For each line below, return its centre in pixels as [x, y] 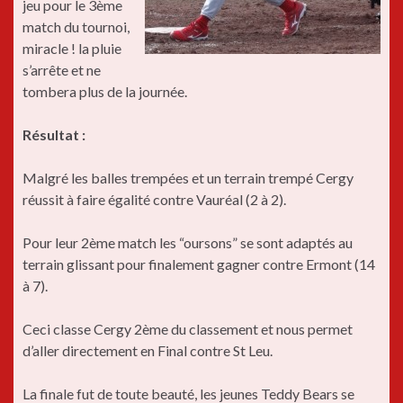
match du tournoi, [76, 27]
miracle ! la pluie [72, 48]
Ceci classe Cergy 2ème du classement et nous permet [188, 329]
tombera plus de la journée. [105, 91]
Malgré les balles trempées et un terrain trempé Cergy [188, 178]
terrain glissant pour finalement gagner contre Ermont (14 [199, 264]
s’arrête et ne [62, 70]
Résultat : [54, 134]
